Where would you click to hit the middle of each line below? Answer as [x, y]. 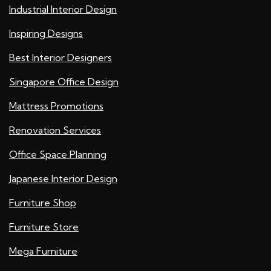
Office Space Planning [58, 155]
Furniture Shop [43, 203]
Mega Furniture [43, 251]
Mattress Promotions [56, 106]
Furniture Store [44, 227]
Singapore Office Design [64, 82]
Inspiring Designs [46, 34]
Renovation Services [55, 130]
